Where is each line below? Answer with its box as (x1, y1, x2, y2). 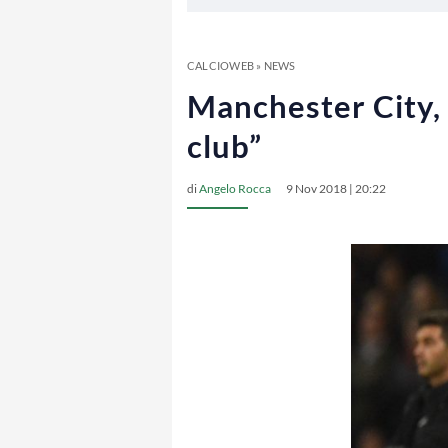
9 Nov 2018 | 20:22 (286, 181, 386, 196)
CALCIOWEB (187, 59, 254, 72)
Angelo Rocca (199, 181, 271, 196)
